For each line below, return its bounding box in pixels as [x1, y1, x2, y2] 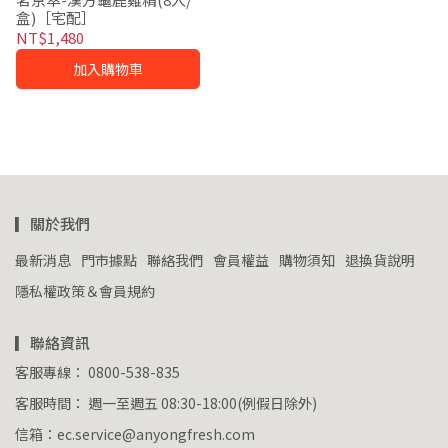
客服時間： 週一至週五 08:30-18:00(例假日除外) [15, 393, 317, 414]
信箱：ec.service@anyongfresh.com [15, 424, 255, 445]
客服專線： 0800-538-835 [15, 362, 180, 383]
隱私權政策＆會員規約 [15, 281, 155, 302]
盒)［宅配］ [16, 7, 96, 29]
